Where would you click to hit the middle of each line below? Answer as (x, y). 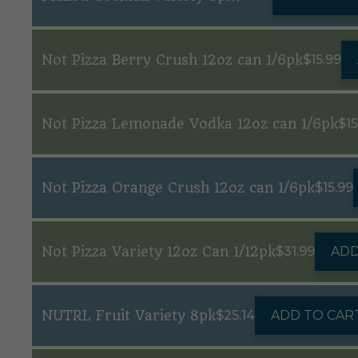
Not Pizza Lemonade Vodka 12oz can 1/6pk (190, 124)
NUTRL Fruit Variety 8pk (129, 316)
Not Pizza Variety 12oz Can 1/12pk (159, 252)
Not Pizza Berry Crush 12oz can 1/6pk (172, 60)
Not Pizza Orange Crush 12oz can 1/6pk (178, 188)
